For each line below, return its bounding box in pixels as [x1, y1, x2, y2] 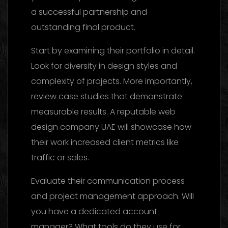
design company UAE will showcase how [31, 121, 191, 133]
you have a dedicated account [31, 205, 157, 217]
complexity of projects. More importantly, [31, 75, 192, 87]
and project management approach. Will [31, 190, 194, 202]
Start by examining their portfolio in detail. [31, 44, 195, 56]
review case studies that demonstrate [31, 90, 182, 102]
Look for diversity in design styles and [31, 60, 177, 72]
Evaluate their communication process [31, 175, 185, 187]
